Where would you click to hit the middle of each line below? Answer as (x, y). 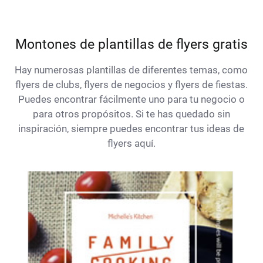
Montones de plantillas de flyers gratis (131, 44)
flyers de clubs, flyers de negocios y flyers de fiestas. (131, 85)
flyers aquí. (131, 144)
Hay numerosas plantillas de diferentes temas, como (131, 70)
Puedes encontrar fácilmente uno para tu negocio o (131, 100)
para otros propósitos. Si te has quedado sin (131, 114)
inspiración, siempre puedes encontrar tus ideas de (131, 129)
